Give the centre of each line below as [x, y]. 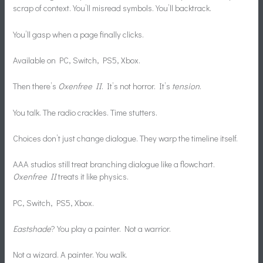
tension [186, 86]
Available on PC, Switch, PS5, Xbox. [77, 60]
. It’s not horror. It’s [137, 86]
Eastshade [32, 229]
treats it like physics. [93, 177]
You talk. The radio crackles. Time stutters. [85, 112]
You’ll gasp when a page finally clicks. [79, 34]
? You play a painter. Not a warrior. [111, 229]
